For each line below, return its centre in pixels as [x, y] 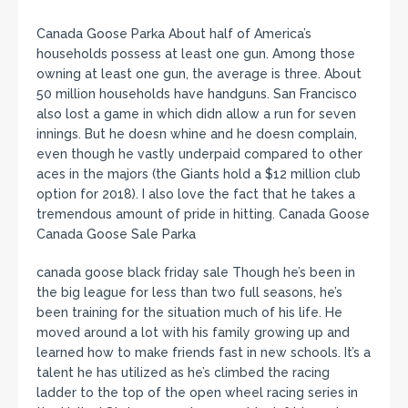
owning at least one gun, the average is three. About [199, 73]
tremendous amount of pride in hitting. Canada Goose [203, 214]
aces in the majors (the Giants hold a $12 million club [199, 173]
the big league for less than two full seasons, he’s [189, 292]
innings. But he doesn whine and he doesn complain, [197, 133]
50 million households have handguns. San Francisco [197, 93]
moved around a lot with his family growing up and [193, 332]
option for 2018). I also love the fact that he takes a [196, 194]
